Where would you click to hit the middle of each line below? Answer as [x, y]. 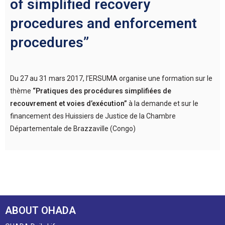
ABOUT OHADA [40, 211]
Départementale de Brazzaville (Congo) [73, 129]
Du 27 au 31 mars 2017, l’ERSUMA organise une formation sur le [111, 79]
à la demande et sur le [163, 104]
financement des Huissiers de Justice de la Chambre [93, 116]
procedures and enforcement [103, 24]
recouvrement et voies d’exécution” [69, 104]
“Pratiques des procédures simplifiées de [102, 91]
